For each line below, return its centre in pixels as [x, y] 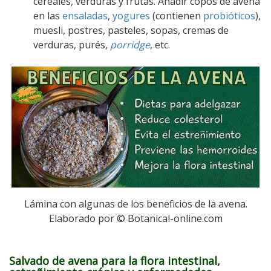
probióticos [229, 16]
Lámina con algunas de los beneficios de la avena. [135, 204]
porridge [130, 45]
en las [48, 16]
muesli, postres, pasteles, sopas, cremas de [131, 30]
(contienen [177, 16]
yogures [131, 16]
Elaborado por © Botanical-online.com [135, 218]
